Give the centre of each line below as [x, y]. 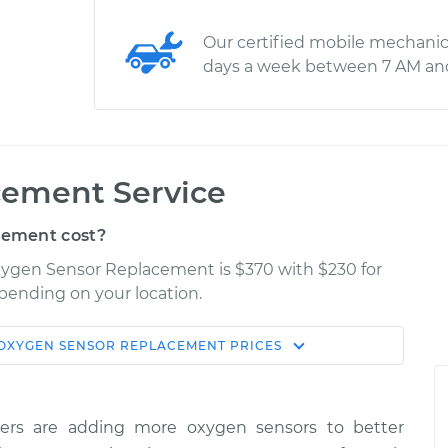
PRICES [254, 345]
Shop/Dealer [321, 352]
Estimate [202, 363]
